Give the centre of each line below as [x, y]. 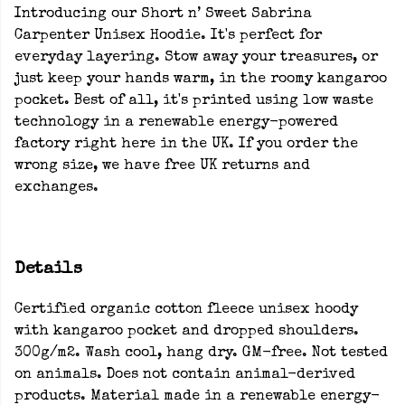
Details [48, 269]
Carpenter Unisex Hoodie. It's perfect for [168, 36]
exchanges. [57, 188]
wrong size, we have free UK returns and [162, 166]
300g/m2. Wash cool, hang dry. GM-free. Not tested [201, 354]
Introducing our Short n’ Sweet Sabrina [163, 14]
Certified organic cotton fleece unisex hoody [186, 311]
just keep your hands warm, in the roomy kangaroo [201, 80]
